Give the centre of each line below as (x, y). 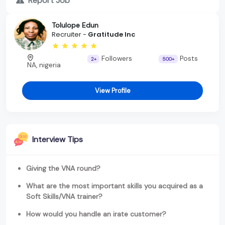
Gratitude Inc (111, 35)
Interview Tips (58, 139)
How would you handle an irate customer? (96, 214)
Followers (116, 58)
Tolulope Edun (75, 25)
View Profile (113, 90)
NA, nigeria (44, 65)
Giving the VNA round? (63, 168)
